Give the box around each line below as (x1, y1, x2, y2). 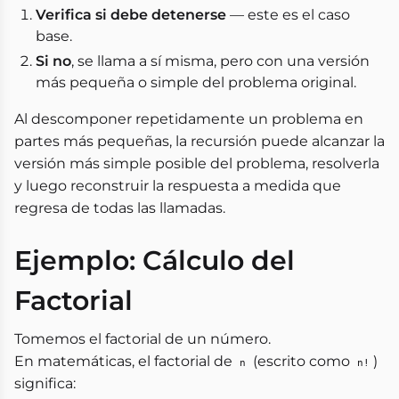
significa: (14, 375, 76, 392)
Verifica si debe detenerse (36, 6, 226, 23)
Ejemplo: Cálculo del (14, 244, 295, 277)
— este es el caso (226, 6, 350, 23)
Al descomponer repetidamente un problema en (14, 110, 363, 127)
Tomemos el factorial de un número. (14, 330, 271, 347)
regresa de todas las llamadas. (14, 199, 225, 216)
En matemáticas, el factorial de (14, 353, 236, 370)
